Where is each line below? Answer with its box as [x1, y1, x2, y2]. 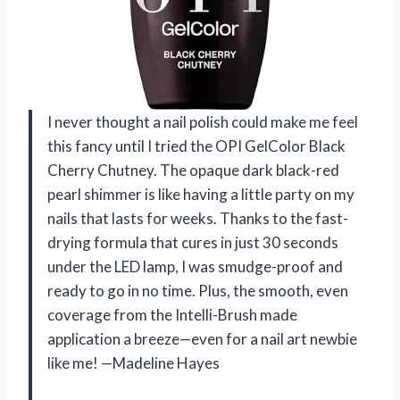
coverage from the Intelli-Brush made [47, 305, 297, 325]
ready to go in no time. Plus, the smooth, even [47, 281, 348, 301]
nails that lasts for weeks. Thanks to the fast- [47, 209, 348, 229]
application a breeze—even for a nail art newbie [47, 329, 357, 349]
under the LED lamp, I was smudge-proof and [47, 257, 343, 277]
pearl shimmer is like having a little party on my [47, 185, 354, 204]
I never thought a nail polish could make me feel [47, 112, 358, 132]
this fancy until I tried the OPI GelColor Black [47, 137, 346, 156]
